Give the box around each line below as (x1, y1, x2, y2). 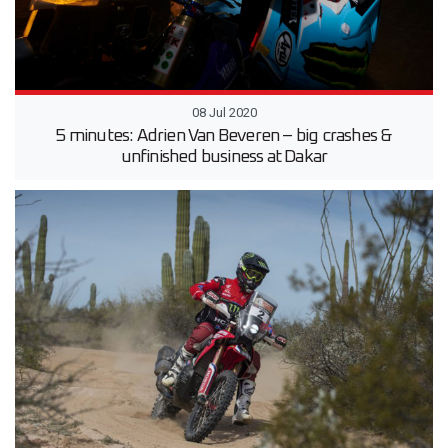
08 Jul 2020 (191, 104, 257, 120)
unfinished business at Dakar (120, 147, 328, 166)
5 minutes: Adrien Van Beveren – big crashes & (56, 126, 392, 145)
